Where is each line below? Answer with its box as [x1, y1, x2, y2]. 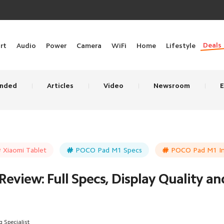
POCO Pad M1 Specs [75, 146, 142, 153]
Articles [47, 82, 73, 89]
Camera [76, 42, 101, 49]
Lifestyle [166, 42, 195, 49]
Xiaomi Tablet [3, 146, 46, 153]
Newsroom [153, 82, 190, 89]
